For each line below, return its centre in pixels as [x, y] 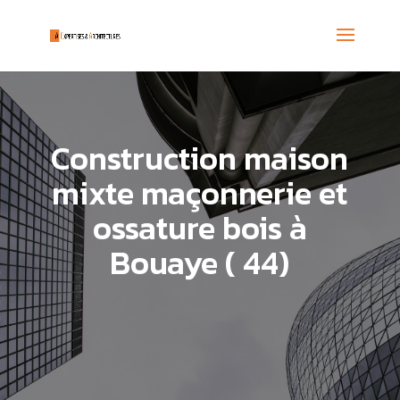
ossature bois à [200, 228]
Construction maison [200, 158]
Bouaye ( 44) [200, 262]
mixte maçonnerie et [200, 193]
